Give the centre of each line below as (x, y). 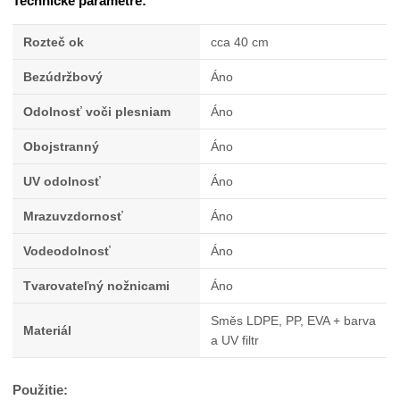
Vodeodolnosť (67, 250)
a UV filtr (235, 340)
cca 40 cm (240, 42)
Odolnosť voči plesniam (97, 111)
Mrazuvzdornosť (74, 216)
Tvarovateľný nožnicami (97, 285)
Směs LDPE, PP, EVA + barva (294, 320)
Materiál (48, 330)
